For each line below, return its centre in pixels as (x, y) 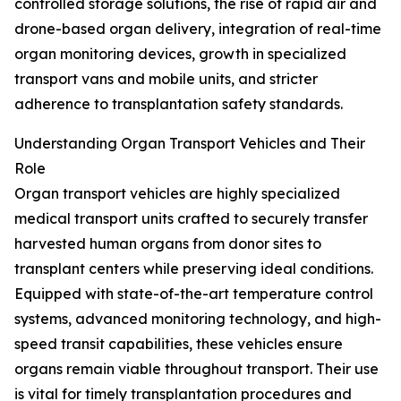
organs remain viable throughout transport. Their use (196, 369)
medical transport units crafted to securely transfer (191, 219)
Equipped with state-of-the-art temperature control (194, 294)
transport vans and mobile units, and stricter (166, 79)
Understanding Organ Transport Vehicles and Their (190, 144)
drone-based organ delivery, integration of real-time (198, 29)
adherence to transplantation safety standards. (179, 104)
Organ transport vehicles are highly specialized (177, 194)
